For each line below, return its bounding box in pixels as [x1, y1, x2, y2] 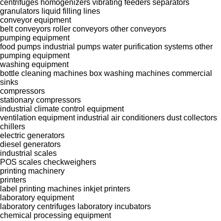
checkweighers [43, 157, 96, 166]
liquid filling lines [41, 6, 100, 15]
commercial [172, 69, 212, 77]
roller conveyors [53, 24, 109, 33]
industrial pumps [43, 42, 101, 51]
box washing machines [89, 69, 170, 77]
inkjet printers [83, 184, 130, 193]
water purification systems [103, 42, 193, 51]
